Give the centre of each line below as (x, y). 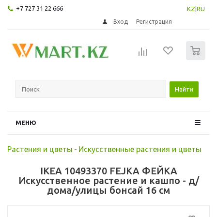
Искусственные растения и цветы (140, 149)
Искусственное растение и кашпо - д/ (108, 180)
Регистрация (154, 21)
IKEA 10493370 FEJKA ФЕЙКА (108, 170)
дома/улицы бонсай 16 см (108, 190)
